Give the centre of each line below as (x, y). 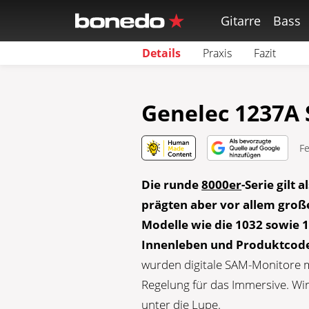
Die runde (172, 185)
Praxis (217, 53)
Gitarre (241, 21)
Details (161, 53)
